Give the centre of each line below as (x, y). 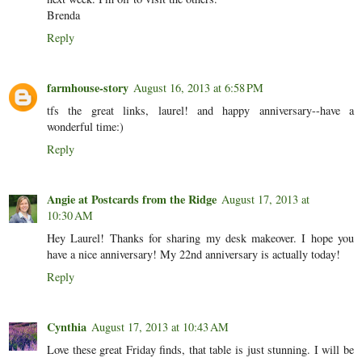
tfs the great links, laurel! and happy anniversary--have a (200, 111)
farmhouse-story (88, 88)
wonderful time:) (85, 127)
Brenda (63, 15)
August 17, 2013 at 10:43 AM (160, 327)
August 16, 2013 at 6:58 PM (198, 88)
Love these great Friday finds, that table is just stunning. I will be (200, 350)
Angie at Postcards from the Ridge (132, 200)
